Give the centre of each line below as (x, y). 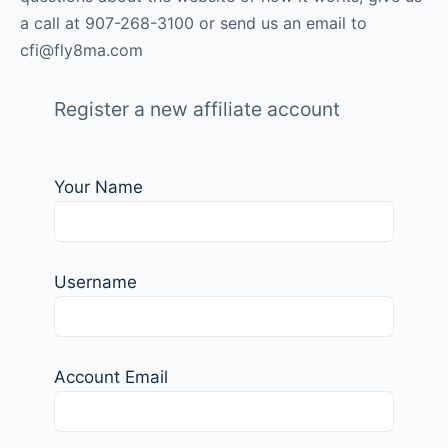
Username (95, 282)
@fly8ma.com (91, 50)
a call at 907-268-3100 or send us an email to (193, 23)
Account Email (111, 377)
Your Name (98, 187)
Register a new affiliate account (197, 109)
